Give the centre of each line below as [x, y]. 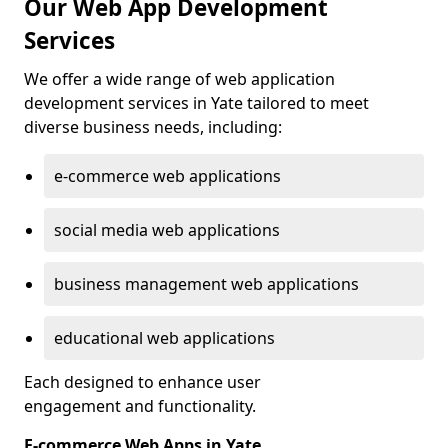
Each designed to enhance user [142, 382]
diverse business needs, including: [153, 127]
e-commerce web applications [167, 176]
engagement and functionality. [140, 406]
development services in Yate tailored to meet [196, 103]
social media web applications [167, 230]
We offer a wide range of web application [179, 79]
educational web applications [164, 338]
